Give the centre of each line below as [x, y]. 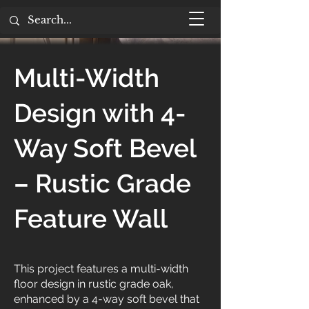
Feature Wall [91, 219]
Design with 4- [100, 113]
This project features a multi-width [101, 269]
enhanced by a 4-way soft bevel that [107, 299]
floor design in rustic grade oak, [94, 284]
